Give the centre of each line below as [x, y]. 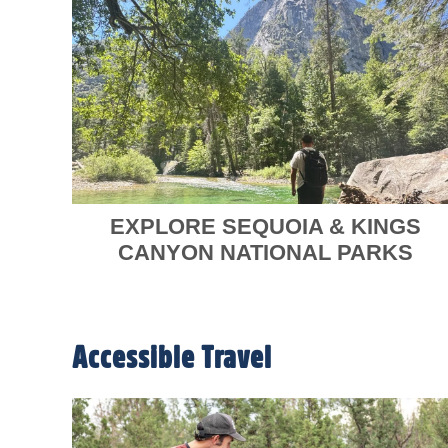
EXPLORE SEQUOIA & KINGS [265, 227]
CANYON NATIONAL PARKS [265, 253]
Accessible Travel [172, 358]
